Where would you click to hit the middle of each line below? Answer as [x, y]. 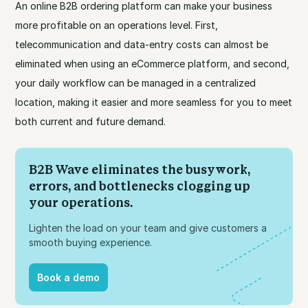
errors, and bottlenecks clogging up [140, 186]
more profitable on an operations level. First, [117, 25]
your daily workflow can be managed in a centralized [136, 82]
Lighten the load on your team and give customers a [148, 228]
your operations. [81, 202]
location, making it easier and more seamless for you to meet [154, 102]
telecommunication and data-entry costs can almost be [142, 44]
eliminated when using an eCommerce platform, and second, [153, 63]
